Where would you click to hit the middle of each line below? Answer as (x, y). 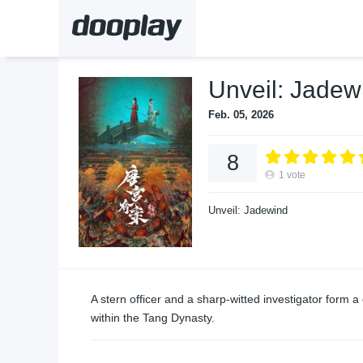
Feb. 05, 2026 (241, 115)
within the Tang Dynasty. (153, 318)
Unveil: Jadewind (248, 210)
